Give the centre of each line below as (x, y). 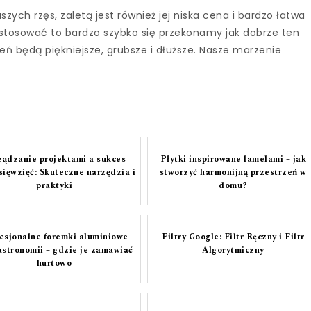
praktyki (54, 186)
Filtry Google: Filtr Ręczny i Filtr (233, 237)
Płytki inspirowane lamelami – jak (233, 160)
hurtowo (54, 264)
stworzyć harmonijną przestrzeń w (233, 173)
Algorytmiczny (233, 251)
